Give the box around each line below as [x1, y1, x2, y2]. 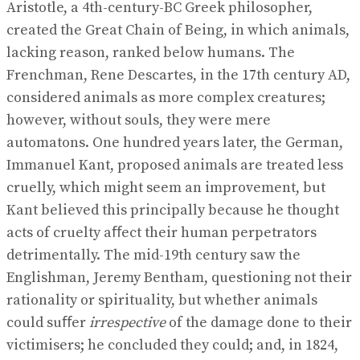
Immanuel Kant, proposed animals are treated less [6, 156, 343, 174]
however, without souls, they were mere [6, 111, 271, 129]
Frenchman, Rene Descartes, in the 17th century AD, [6, 66, 350, 84]
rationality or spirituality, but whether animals [6, 291, 317, 309]
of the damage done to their [166, 313, 352, 332]
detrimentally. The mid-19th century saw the [6, 246, 301, 264]
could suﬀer [6, 313, 89, 332]
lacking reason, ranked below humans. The [6, 43, 295, 62]
